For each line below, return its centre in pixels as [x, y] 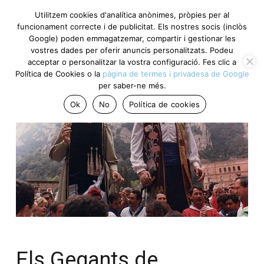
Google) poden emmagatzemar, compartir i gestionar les [132, 38]
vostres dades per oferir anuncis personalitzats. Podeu [132, 50]
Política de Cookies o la [59, 74]
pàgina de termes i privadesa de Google [176, 74]
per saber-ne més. [132, 85]
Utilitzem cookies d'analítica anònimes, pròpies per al [132, 15]
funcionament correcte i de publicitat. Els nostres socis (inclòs [132, 27]
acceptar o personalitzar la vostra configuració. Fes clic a [132, 62]
